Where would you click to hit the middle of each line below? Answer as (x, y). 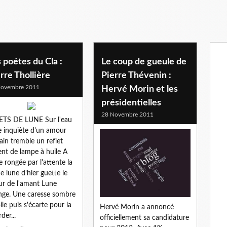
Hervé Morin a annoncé (137, 207)
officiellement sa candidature (144, 218)
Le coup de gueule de (144, 62)
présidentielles (131, 103)
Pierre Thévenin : (136, 75)
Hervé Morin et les (140, 89)
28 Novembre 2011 (127, 114)
